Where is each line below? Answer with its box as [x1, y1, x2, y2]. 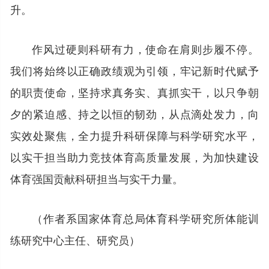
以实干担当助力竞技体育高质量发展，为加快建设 [10, 148, 259, 165]
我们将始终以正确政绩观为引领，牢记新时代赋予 [10, 62, 259, 78]
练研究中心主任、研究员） [10, 231, 141, 247]
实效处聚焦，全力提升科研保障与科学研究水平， [10, 127, 259, 143]
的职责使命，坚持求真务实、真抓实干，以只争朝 [10, 83, 259, 100]
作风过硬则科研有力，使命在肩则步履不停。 [32, 40, 259, 56]
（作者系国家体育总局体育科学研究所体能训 [32, 210, 259, 226]
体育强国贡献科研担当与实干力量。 [10, 170, 184, 186]
